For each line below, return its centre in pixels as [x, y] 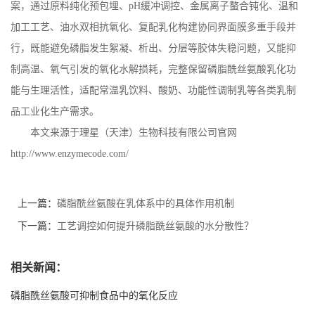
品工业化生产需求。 [55, 111]
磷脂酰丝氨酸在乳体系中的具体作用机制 [146, 204]
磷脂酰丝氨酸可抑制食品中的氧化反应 [94, 296]
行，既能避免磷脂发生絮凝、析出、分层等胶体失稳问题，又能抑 [153, 48]
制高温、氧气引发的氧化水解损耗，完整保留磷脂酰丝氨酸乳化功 [153, 69]
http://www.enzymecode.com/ [70, 154]
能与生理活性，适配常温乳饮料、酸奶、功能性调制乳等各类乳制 [153, 90]
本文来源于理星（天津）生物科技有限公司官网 [134, 133]
